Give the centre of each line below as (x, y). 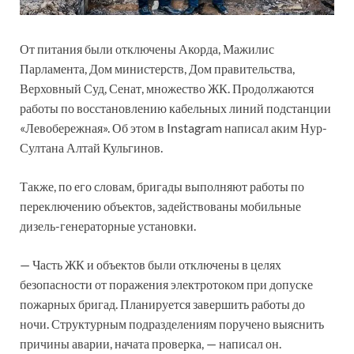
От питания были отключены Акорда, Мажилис (147, 48)
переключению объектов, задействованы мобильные (160, 205)
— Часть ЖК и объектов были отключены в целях (151, 264)
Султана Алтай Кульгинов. (91, 147)
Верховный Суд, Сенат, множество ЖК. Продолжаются (167, 88)
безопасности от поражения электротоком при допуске (166, 284)
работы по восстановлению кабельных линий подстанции (175, 107)
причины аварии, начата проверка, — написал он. (151, 343)
